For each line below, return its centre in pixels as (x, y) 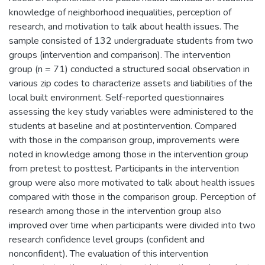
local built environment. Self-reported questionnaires (117, 97)
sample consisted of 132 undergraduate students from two (131, 41)
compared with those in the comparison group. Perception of (132, 197)
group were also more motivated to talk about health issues (132, 182)
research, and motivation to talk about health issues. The (124, 26)
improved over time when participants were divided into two (132, 225)
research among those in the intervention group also (115, 211)
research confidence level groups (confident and (107, 239)
